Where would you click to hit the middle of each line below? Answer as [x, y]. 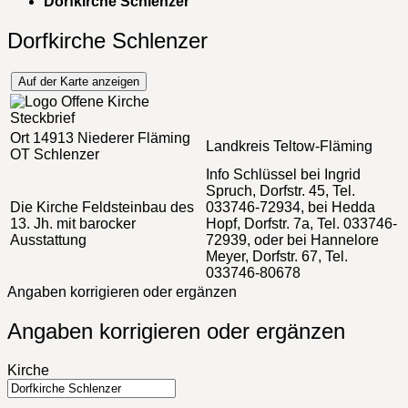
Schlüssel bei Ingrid [295, 174]
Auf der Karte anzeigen [79, 81]
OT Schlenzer [55, 154]
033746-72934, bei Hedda [291, 207]
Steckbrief [42, 117]
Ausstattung [48, 240]
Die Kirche [44, 207]
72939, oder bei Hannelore [292, 240]
